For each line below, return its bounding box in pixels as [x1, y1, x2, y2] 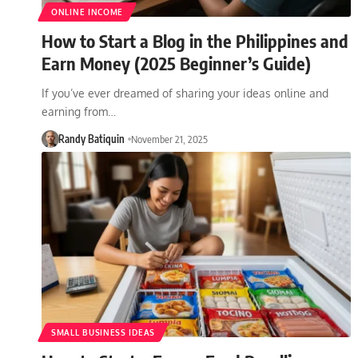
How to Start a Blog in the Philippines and [42, 29, 348, 52]
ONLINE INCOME [51, 6, 124, 17]
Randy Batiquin [58, 132, 125, 145]
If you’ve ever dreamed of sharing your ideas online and [42, 86, 328, 100]
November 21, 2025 [130, 132, 208, 145]
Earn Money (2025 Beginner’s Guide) [42, 51, 311, 74]
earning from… [42, 104, 116, 118]
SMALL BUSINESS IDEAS [51, 327, 155, 337]
